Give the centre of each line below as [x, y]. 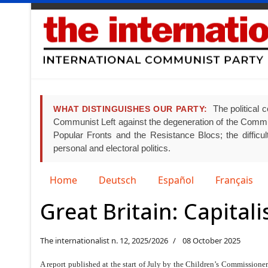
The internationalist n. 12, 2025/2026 [104, 240]
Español [176, 180]
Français [234, 180]
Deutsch [118, 180]
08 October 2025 [211, 240]
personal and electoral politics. [112, 148]
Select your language [87, 179]
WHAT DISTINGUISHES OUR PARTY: [130, 109]
